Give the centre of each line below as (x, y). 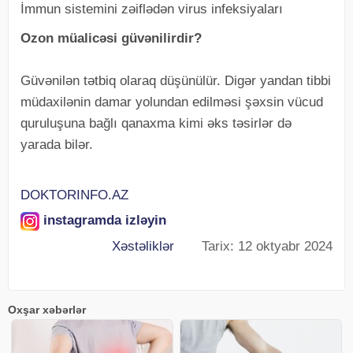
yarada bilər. (57, 144)
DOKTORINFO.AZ (74, 195)
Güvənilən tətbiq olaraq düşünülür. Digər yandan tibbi (176, 80)
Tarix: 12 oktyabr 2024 (253, 246)
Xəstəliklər (143, 246)
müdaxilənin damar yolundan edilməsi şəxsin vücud (172, 102)
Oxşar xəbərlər (47, 309)
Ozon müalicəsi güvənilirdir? (111, 38)
